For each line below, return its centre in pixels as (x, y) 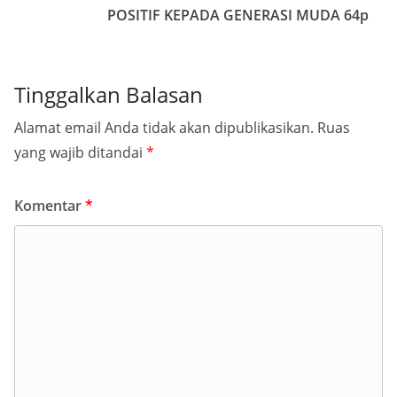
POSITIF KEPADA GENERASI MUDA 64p (238, 15)
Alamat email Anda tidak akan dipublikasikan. (164, 128)
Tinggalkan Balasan (109, 94)
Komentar (50, 206)
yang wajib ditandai (80, 152)
